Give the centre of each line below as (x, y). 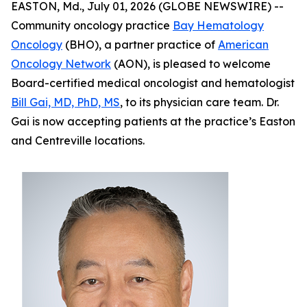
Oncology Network (61, 64)
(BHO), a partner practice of (140, 45)
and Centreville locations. (78, 140)
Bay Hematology (218, 25)
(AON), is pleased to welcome (191, 64)
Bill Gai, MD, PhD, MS (65, 102)
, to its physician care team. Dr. (199, 102)
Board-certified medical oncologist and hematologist (153, 83)
